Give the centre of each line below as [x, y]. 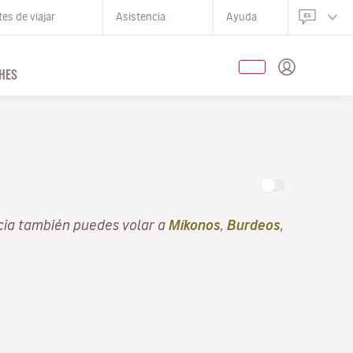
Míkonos [195, 225]
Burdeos [254, 225]
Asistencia [141, 17]
